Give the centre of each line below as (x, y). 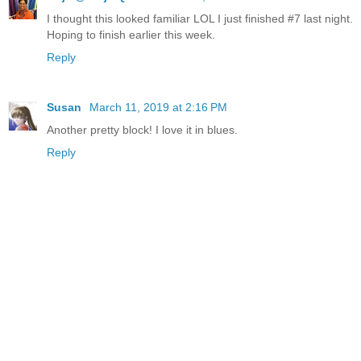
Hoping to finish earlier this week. (131, 35)
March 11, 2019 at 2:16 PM (158, 108)
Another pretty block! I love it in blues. (142, 130)
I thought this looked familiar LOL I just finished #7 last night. (200, 19)
